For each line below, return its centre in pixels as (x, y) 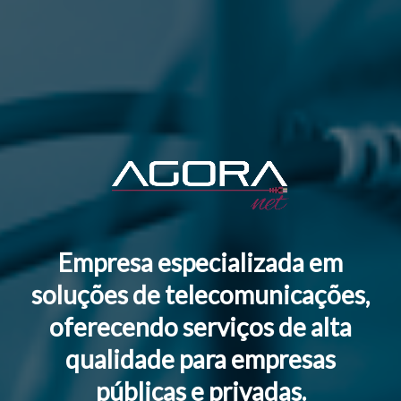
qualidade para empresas (200, 359)
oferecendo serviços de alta (200, 327)
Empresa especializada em (200, 263)
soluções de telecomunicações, (200, 295)
